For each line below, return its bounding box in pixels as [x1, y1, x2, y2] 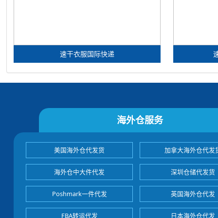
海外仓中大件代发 [54, 167, 105, 176]
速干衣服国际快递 [59, 49, 114, 58]
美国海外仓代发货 [54, 145, 105, 154]
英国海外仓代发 [171, 189, 216, 198]
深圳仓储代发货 [171, 167, 216, 176]
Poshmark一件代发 [52, 189, 107, 198]
